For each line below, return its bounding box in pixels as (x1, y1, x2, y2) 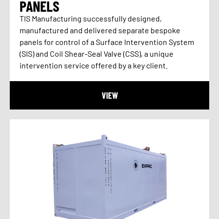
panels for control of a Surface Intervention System (20, 37, 194, 46)
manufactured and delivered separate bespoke (20, 25, 180, 35)
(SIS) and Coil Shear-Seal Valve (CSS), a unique (20, 48, 174, 58)
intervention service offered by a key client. (20, 60, 168, 70)
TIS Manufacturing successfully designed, (20, 13, 162, 23)
